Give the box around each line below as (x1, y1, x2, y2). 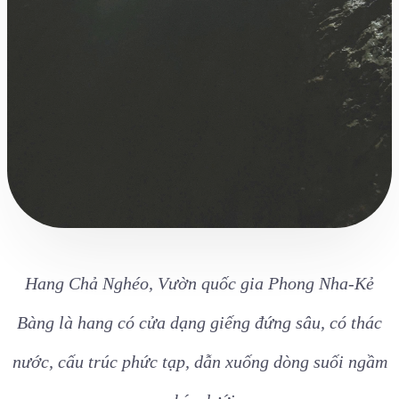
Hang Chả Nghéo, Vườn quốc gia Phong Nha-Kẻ (25, 273, 374, 294)
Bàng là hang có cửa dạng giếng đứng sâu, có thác (17, 313, 382, 333)
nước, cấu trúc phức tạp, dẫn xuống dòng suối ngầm (12, 352, 387, 372)
